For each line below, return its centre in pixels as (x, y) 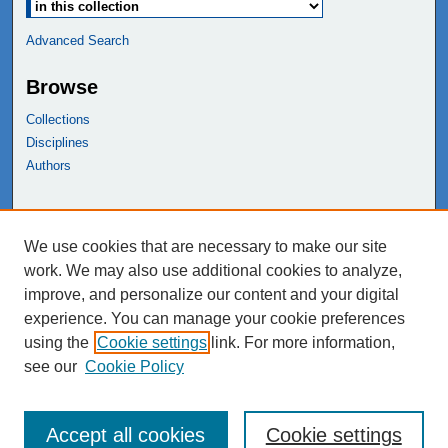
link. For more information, (301, 342)
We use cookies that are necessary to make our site (205, 246)
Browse (62, 87)
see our (50, 366)
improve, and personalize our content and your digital (211, 294)
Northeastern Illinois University (115, 284)
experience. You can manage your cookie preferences (214, 318)
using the (56, 342)
